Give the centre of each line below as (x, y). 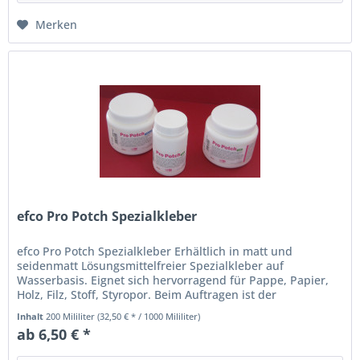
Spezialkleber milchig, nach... (96, 309)
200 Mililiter (72, 316)
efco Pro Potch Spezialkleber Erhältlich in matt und (155, 251)
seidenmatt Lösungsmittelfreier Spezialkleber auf (151, 265)
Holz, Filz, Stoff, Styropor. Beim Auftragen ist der (147, 294)
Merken (57, 25)
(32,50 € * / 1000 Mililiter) (149, 316)
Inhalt (32, 316)
